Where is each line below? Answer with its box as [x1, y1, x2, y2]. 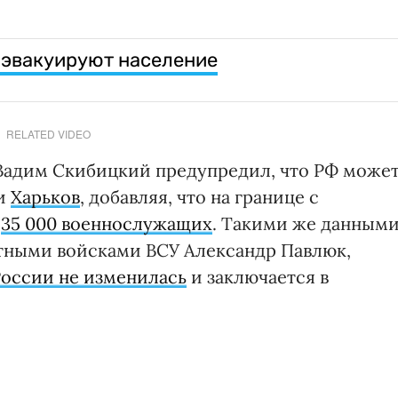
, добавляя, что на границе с [80, 186, 319, 208]
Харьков [11, 186, 80, 208]
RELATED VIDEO [5, 126, 91, 141]
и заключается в [187, 266, 329, 288]
